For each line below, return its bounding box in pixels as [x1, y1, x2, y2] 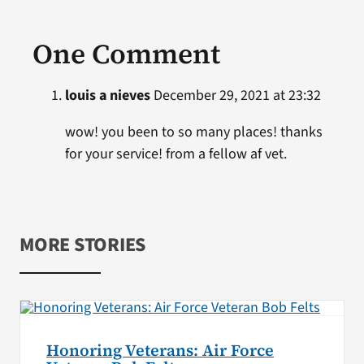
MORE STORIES [19, 230, 146, 259]
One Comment [32, 34, 220, 72]
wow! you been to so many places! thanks [64, 121, 323, 142]
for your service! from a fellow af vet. [64, 143, 287, 164]
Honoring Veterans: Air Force [45, 340, 274, 362]
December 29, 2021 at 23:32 [149, 84, 321, 106]
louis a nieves [64, 84, 150, 106]
